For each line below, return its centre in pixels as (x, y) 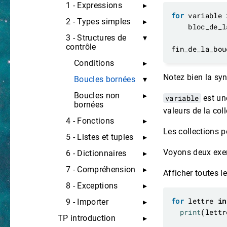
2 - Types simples (98, 22)
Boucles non (97, 96)
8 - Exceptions (92, 186)
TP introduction (87, 218)
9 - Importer (87, 202)
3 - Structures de (96, 38)
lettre (201, 201)
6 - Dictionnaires (96, 153)
